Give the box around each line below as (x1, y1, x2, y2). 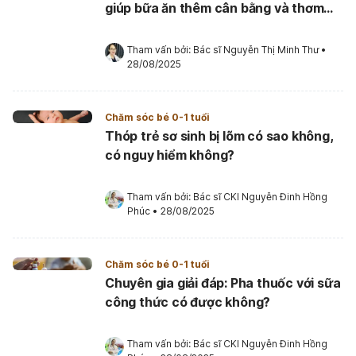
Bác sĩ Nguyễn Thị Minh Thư (193, 43, 319, 56)
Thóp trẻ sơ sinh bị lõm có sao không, (105, 127, 334, 144)
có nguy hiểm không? (105, 146, 235, 163)
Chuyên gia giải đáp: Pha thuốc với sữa (105, 274, 341, 291)
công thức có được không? (105, 293, 271, 310)
